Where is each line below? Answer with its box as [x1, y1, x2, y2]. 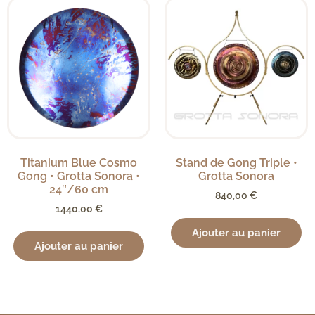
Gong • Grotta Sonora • [18, 169, 140, 184]
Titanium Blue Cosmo [20, 156, 137, 170]
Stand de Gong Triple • [175, 156, 297, 170]
